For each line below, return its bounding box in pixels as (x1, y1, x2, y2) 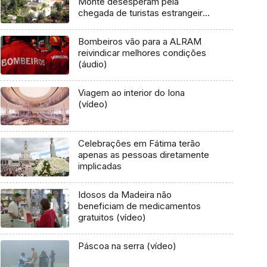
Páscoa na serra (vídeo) (77, 240, 176, 252)
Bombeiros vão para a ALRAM (77, 36, 201, 48)
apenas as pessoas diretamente (77, 149, 209, 161)
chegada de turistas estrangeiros (77, 7, 213, 19)
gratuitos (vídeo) (77, 212, 146, 223)
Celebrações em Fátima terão (77, 138, 200, 150)
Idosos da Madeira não (77, 189, 172, 201)
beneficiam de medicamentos (77, 200, 201, 212)
